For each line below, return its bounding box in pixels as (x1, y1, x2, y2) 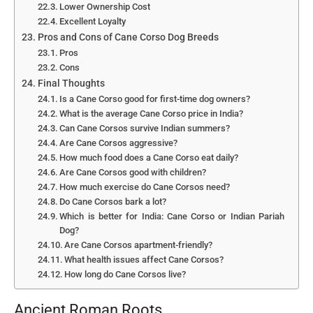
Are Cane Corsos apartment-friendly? (64, 240, 213, 251)
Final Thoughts (37, 78, 105, 90)
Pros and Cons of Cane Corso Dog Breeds (37, 31, 219, 44)
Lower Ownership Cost (59, 1, 151, 13)
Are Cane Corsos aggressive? (59, 138, 178, 149)
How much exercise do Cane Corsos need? (59, 182, 231, 193)
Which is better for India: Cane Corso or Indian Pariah (59, 211, 284, 222)
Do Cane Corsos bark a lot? (59, 196, 167, 208)
